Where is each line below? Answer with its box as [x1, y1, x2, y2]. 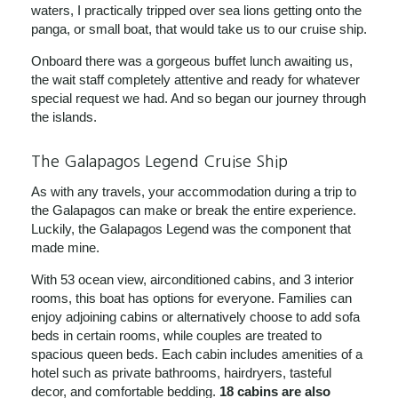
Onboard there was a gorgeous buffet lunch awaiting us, [31, 52, 353, 68]
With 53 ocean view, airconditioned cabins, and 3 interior [31, 272, 354, 288]
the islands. [31, 108, 97, 124]
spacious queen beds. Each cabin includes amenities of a [31, 346, 362, 362]
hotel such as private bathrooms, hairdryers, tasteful [31, 365, 331, 381]
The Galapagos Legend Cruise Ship [31, 153, 288, 170]
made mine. [31, 240, 99, 256]
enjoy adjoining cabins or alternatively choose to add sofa [31, 309, 360, 325]
